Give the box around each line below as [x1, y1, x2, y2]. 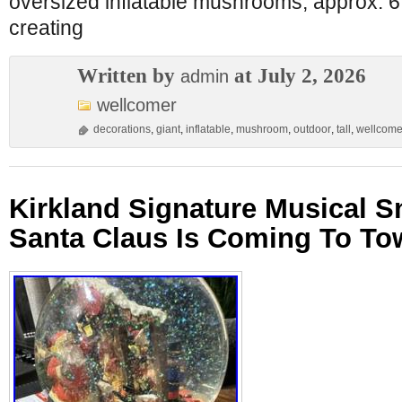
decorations [93, 123, 151, 135]
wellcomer [97, 95, 177, 115]
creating [9, 16, 83, 39]
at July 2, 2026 [229, 64, 366, 87]
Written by [77, 64, 180, 87]
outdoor [293, 123, 331, 135]
